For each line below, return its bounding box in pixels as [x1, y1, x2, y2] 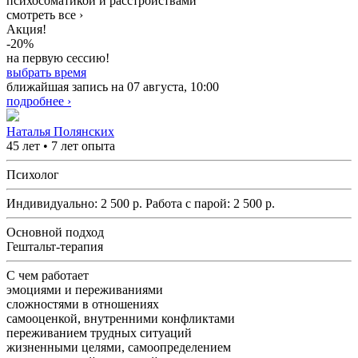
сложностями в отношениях [6, 297, 159, 312]
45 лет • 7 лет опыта [6, 139, 115, 153]
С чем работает [6, 268, 89, 283]
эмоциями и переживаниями [6, 283, 163, 297]
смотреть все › [6, 8, 83, 22]
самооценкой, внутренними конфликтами [6, 312, 235, 326]
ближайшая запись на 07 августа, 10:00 [6, 80, 219, 94]
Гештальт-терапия [6, 240, 103, 254]
